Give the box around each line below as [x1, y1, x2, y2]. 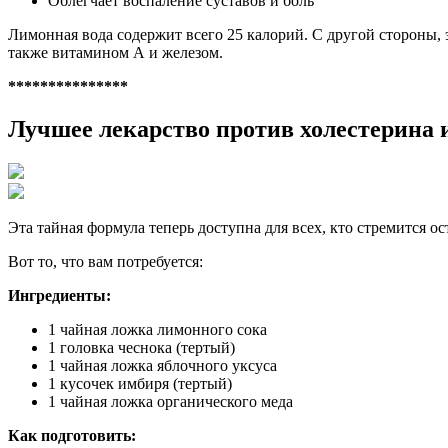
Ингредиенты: [8, 286, 111, 304]
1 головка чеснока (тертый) [48, 338, 235, 356]
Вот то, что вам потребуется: [8, 252, 203, 270]
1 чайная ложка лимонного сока [48, 320, 267, 338]
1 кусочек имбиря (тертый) [48, 374, 232, 392]
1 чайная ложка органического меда [48, 392, 293, 410]
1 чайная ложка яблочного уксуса [48, 356, 277, 374]
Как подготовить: [8, 426, 136, 444]
